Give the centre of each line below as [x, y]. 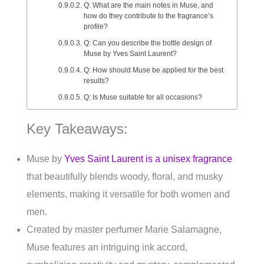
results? [96, 81]
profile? [95, 27]
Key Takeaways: [77, 129]
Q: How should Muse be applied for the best [153, 70]
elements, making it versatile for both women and [128, 194]
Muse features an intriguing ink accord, [107, 247]
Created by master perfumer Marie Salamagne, [124, 230]
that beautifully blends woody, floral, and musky [125, 177]
